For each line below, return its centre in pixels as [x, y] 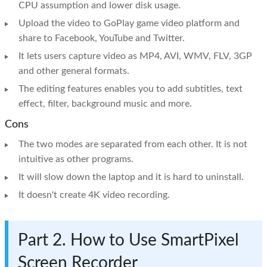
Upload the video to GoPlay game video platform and [129, 24]
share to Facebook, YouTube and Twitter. [102, 38]
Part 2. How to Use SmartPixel [128, 240]
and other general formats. [74, 71]
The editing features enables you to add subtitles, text [131, 89]
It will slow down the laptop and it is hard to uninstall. [131, 177]
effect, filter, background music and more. [105, 104]
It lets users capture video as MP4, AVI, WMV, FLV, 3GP [135, 56]
